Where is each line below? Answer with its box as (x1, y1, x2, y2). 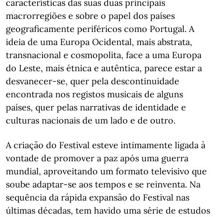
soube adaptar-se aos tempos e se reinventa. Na (6, 178, 201, 190)
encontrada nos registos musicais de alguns (6, 88, 183, 100)
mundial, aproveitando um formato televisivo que (6, 165, 207, 177)
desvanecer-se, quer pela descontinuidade (6, 75, 179, 87)
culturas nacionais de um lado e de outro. (6, 114, 175, 126)
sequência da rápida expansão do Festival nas (6, 191, 189, 203)
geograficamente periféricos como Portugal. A (6, 23, 194, 34)
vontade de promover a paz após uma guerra (6, 152, 188, 164)
